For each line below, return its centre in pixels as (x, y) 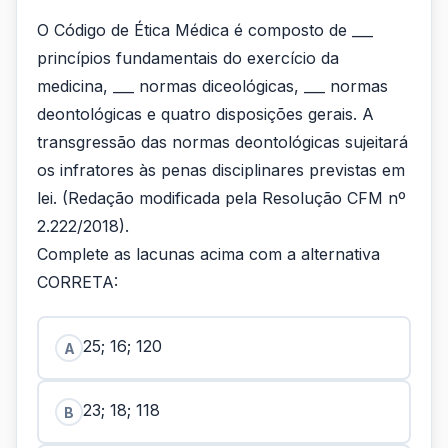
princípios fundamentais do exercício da (188, 58)
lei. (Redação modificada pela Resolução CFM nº (221, 198)
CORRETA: (80, 282)
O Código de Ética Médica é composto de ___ (205, 30)
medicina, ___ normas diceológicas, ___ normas (212, 86)
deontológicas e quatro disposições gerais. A (205, 114)
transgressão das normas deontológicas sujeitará (222, 142)
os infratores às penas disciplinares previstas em (221, 170)
